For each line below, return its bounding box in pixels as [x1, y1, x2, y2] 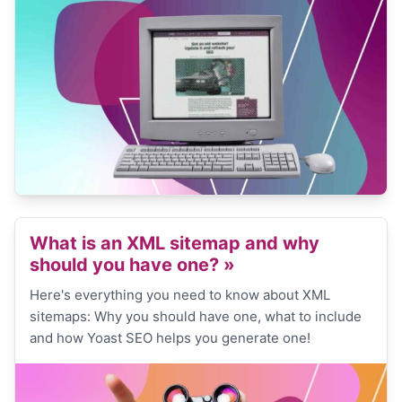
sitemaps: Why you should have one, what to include [30, 308, 362, 326]
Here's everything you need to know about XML [30, 286, 330, 304]
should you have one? [30, 254, 223, 276]
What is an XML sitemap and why [30, 232, 319, 255]
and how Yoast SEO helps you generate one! [30, 329, 310, 347]
